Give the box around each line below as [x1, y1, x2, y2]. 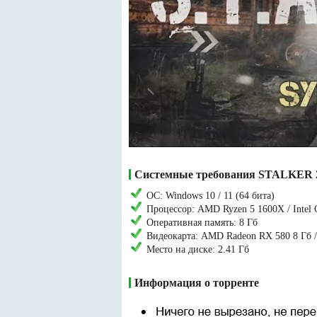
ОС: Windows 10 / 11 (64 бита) [146, 190, 275, 201]
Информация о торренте [134, 277, 259, 289]
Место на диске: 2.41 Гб [146, 244, 249, 255]
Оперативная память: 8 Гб [146, 217, 258, 228]
